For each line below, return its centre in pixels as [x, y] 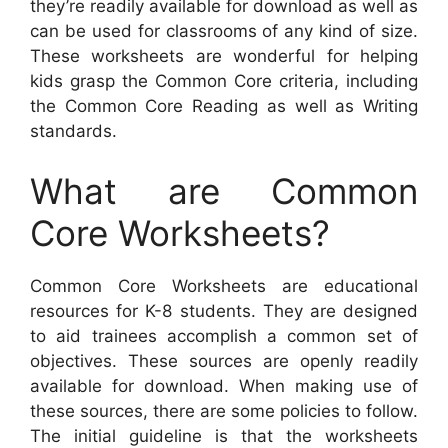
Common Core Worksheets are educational [224, 285]
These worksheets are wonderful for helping [224, 56]
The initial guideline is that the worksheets [224, 435]
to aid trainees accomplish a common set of [224, 335]
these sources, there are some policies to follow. [224, 410]
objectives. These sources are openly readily [224, 360]
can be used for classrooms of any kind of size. [224, 31]
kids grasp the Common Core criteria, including [224, 81]
